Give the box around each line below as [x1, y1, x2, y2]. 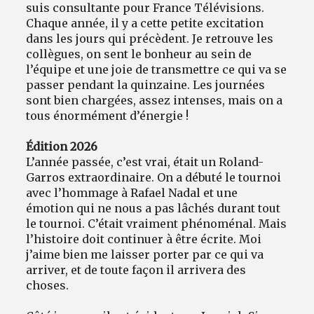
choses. [26, 278, 69, 292]
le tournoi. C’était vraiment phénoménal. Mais [26, 216, 287, 231]
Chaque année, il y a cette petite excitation [26, 15, 264, 30]
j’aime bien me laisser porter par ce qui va [26, 247, 264, 261]
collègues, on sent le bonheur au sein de [26, 46, 252, 61]
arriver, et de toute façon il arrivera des [26, 262, 247, 277]
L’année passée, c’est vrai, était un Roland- [26, 154, 264, 169]
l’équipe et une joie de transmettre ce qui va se [26, 62, 287, 76]
